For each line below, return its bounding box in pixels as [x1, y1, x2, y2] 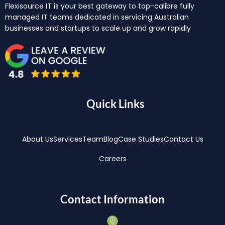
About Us [22, 134, 53, 145]
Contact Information [60, 192, 165, 206]
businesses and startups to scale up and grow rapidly [5, 23, 191, 33]
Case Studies [118, 134, 164, 145]
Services [53, 134, 82, 145]
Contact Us [163, 134, 203, 145]
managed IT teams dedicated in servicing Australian [5, 12, 189, 22]
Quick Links [86, 97, 145, 111]
